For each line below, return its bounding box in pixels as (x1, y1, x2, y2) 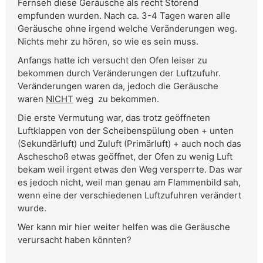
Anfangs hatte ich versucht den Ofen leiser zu (18, 55, 207, 66)
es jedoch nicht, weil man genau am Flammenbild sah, (18, 177, 241, 188)
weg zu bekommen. (73, 93, 159, 105)
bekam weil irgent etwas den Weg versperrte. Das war (18, 164, 242, 176)
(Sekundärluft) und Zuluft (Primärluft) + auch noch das (18, 138, 241, 150)
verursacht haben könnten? (18, 234, 131, 246)
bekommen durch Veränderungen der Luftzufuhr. (18, 68, 221, 79)
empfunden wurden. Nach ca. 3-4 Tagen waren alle (18, 10, 231, 22)
